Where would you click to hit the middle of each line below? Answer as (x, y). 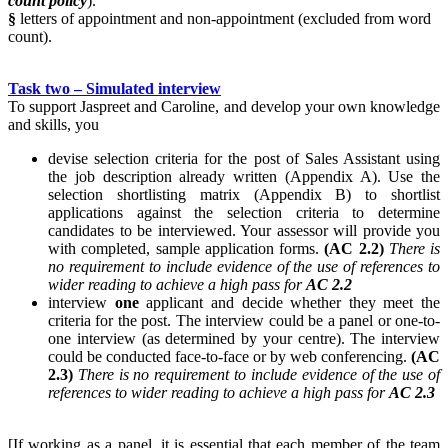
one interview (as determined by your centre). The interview (244, 339)
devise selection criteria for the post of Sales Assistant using (244, 159)
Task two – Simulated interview (114, 89)
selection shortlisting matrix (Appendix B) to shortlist (244, 195)
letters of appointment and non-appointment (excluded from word (223, 19)
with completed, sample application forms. (186, 249)
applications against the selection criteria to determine (244, 213)
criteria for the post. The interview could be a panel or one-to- (244, 321)
